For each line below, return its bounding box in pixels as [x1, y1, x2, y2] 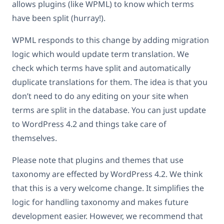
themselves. [12, 132, 57, 144]
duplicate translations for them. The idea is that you [12, 76, 207, 88]
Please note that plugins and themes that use [12, 154, 183, 166]
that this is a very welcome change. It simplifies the [12, 182, 204, 194]
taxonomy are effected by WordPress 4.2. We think [12, 168, 203, 180]
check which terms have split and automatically [12, 62, 190, 74]
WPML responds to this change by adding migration [12, 34, 209, 46]
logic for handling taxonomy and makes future [12, 196, 188, 208]
